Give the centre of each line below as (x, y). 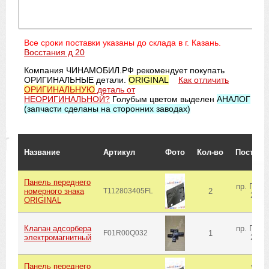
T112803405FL (128, 191)
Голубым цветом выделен (163, 99)
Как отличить (204, 80)
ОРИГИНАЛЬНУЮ (59, 89)
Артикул (119, 152)
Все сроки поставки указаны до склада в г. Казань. (122, 42)
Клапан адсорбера (58, 228)
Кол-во (210, 152)
